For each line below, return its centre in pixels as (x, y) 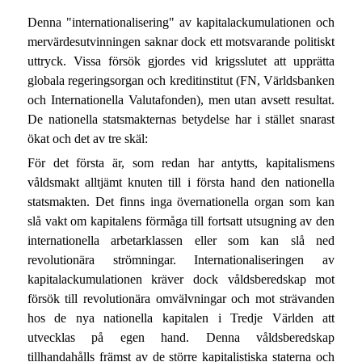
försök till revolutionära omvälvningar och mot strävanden (181, 298)
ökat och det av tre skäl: (87, 139)
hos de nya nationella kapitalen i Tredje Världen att (181, 318)
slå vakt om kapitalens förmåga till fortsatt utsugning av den (181, 221)
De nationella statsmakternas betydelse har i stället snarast (181, 120)
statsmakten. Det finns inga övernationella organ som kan (181, 201)
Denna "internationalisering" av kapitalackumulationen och (181, 23)
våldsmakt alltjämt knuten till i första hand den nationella (181, 182)
